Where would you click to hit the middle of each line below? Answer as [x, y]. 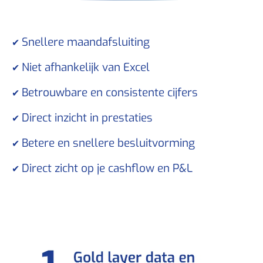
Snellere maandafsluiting [86, 42]
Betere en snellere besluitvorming [108, 143]
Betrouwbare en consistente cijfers [110, 92]
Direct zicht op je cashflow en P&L [107, 168]
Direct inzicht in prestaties [87, 117]
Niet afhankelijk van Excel [86, 67]
